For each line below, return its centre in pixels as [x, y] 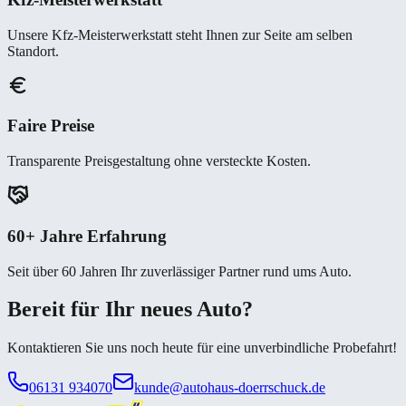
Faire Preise [51, 126]
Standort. [33, 51]
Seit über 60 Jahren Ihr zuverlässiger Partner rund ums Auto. [179, 271]
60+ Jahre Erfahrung [87, 236]
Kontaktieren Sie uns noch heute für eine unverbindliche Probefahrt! [202, 348]
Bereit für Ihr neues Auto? [130, 309]
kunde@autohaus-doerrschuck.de [230, 388]
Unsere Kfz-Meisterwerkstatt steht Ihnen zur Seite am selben [180, 34]
